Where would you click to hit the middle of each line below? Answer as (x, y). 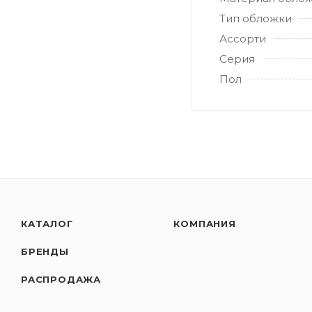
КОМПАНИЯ (205, 224)
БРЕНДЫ (45, 252)
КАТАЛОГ (47, 224)
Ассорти (243, 39)
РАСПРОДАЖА (61, 280)
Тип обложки (256, 19)
